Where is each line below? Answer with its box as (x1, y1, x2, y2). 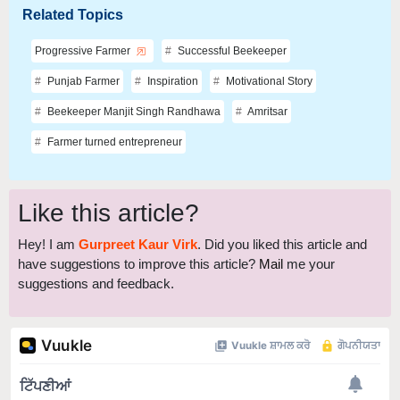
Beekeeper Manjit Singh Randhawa (45, 104, 221, 118)
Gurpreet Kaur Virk (79, 236, 197, 252)
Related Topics (22, 6, 123, 22)
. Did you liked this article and (197, 236, 367, 252)
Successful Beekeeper (175, 44, 287, 57)
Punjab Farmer (45, 74, 120, 87)
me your (283, 255, 335, 271)
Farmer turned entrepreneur (45, 135, 182, 148)
